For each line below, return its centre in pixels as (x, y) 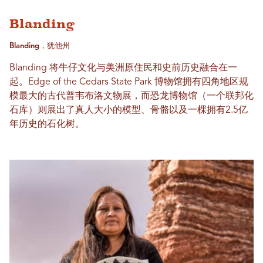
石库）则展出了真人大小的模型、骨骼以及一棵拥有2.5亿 (129, 111)
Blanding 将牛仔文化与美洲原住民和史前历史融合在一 (123, 68)
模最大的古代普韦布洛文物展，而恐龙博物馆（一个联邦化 (131, 97)
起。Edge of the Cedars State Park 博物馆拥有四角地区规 (129, 82)
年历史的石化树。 (47, 125)
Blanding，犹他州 (40, 46)
